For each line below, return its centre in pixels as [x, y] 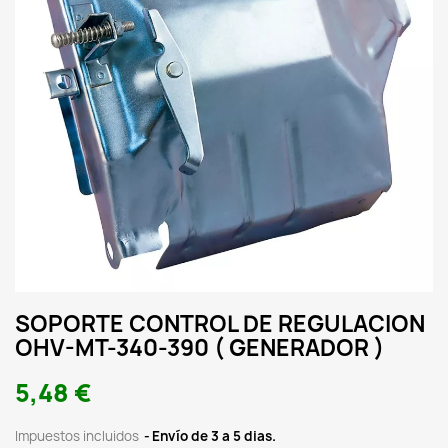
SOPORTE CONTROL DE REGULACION [220, 324]
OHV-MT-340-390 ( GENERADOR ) [199, 348]
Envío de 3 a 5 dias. [214, 436]
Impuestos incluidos [78, 436]
